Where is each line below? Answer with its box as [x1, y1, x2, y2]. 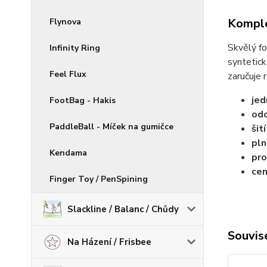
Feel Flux [49, 69, 86, 80]
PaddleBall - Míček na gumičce [49, 121, 173, 132]
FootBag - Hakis [49, 95, 116, 106]
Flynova [49, 16, 81, 27]
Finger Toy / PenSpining [49, 173, 148, 185]
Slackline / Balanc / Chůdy [67, 203, 179, 215]
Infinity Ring [49, 42, 100, 54]
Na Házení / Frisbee [67, 236, 151, 248]
